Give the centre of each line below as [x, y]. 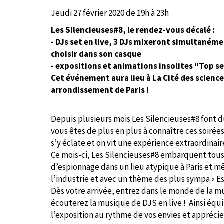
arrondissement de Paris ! [100, 90]
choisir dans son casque [96, 54]
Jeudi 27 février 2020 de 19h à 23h [111, 13]
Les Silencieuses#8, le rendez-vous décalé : [134, 30]
